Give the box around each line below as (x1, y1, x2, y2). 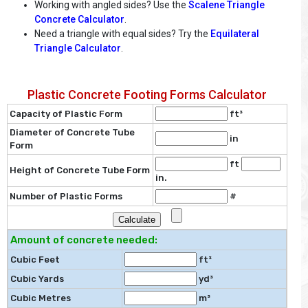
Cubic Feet (10, 254, 60, 265)
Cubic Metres (10, 293, 71, 304)
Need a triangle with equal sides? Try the (34, 28, 210, 39)
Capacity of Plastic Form (10, 109, 122, 120)
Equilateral (210, 28, 259, 39)
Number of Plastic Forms (10, 191, 122, 202)
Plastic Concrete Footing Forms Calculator (27, 87, 267, 102)
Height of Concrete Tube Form (10, 165, 150, 176)
